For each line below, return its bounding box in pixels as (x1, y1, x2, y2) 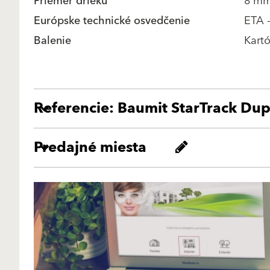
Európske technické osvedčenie (34, 11, 190, 30)
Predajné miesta (34, 135, 146, 160)
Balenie (34, 31, 71, 50)
